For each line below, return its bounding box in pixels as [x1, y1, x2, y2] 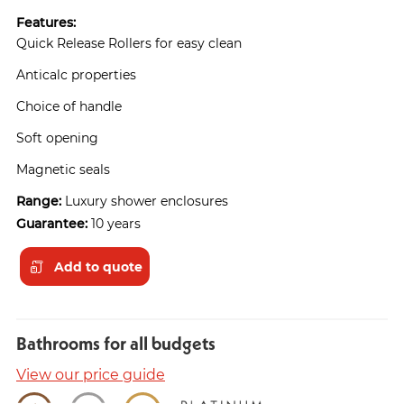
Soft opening [16, 129, 98, 147]
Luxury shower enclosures [61, 192, 228, 210]
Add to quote [54, 257, 142, 275]
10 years [87, 215, 141, 233]
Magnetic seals [16, 161, 110, 179]
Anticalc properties [16, 66, 136, 84]
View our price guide [16, 364, 165, 384]
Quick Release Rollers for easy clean [16, 34, 242, 52]
